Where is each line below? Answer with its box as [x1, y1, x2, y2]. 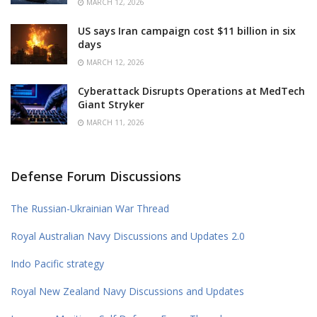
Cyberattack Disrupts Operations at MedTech [78, 83, 305, 98]
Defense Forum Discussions [11, 167, 181, 185]
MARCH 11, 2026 [84, 117, 144, 127]
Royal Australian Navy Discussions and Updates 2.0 [11, 229, 245, 243]
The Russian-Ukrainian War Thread [11, 201, 169, 215]
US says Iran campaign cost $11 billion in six [78, 23, 296, 38]
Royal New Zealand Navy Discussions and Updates [11, 284, 244, 298]
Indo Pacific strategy [11, 256, 104, 270]
